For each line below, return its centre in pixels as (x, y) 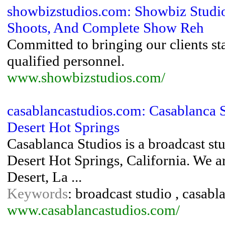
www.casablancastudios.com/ (93, 210)
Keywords (37, 193)
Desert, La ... (44, 177)
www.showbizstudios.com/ (86, 77)
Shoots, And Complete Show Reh (105, 28)
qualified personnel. (66, 61)
